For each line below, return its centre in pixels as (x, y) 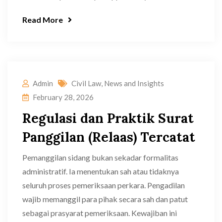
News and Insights (134, 83)
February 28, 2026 (63, 97)
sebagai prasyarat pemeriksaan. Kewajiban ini (100, 213)
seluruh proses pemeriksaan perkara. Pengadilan (104, 185)
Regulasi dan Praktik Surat (108, 118)
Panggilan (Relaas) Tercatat (109, 137)
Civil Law (86, 83)
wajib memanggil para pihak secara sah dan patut (105, 199)
